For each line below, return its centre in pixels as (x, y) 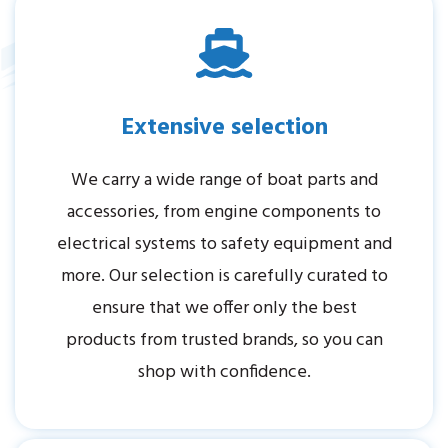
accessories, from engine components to (224, 212)
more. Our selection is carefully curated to (224, 276)
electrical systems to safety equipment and (224, 244)
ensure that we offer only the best (224, 308)
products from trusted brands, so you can (224, 340)
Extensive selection (224, 127)
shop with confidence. (224, 372)
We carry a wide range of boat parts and (224, 180)
